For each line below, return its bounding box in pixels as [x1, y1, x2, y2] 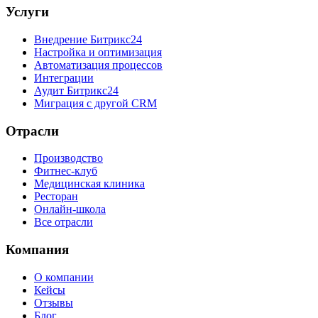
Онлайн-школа [34, 203, 106, 216]
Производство [34, 152, 103, 165]
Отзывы [34, 296, 73, 309]
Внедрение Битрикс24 [34, 33, 142, 46]
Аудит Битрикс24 [34, 84, 119, 97]
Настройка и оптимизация [34, 46, 162, 59]
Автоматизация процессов [34, 59, 163, 72]
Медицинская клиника [34, 177, 145, 190]
